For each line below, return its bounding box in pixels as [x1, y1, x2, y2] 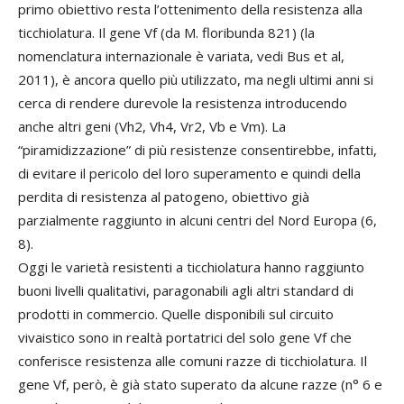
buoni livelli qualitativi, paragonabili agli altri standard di [18, 281, 353, 299]
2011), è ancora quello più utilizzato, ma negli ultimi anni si [18, 70, 373, 88]
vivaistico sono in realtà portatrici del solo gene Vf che [18, 328, 352, 346]
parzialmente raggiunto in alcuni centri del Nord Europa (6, [18, 211, 377, 229]
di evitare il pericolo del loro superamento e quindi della [18, 164, 361, 182]
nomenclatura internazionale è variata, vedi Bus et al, [18, 47, 344, 65]
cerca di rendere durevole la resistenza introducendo [18, 94, 347, 112]
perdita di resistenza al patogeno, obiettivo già [18, 188, 309, 206]
